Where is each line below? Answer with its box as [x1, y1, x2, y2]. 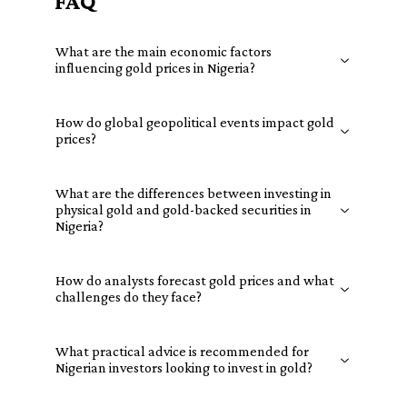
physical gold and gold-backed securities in [55, 202, 312, 217]
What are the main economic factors [55, 44, 272, 59]
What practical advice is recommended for [55, 343, 309, 359]
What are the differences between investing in [55, 185, 332, 201]
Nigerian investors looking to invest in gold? [55, 360, 313, 375]
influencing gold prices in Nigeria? [55, 60, 255, 75]
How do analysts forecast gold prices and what [55, 273, 334, 288]
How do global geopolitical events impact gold [55, 114, 334, 130]
